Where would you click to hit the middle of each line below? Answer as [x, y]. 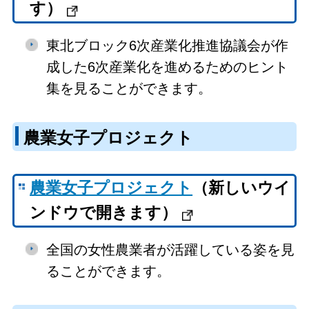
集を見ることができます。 [129, 88]
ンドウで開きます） [104, 213]
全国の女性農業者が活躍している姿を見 [170, 249]
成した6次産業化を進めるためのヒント [167, 67]
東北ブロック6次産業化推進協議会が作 [167, 45]
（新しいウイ [242, 188]
